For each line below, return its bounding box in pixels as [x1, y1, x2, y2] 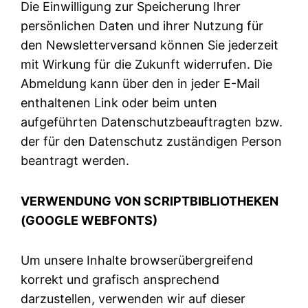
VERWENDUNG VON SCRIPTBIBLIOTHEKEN [21, 193, 279, 208]
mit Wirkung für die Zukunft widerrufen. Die [21, 57, 273, 72]
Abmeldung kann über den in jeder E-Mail [21, 76, 261, 91]
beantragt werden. [21, 153, 130, 168]
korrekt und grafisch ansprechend [21, 272, 220, 287]
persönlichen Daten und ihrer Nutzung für [21, 19, 264, 34]
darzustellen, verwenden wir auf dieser [21, 291, 246, 306]
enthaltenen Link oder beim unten [21, 96, 218, 111]
